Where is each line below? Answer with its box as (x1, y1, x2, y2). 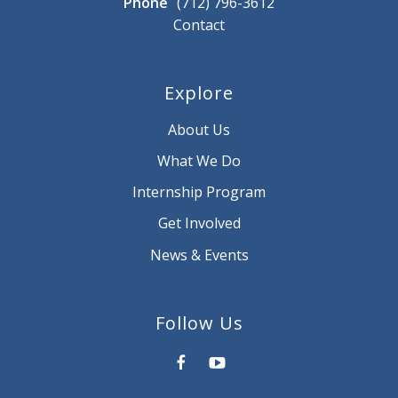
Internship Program (132, 181, 266, 202)
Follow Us (155, 310, 243, 335)
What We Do (157, 150, 241, 171)
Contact (173, 14, 225, 35)
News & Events (149, 244, 249, 265)
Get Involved (157, 212, 241, 233)
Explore (164, 80, 234, 105)
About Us (168, 119, 230, 139)
